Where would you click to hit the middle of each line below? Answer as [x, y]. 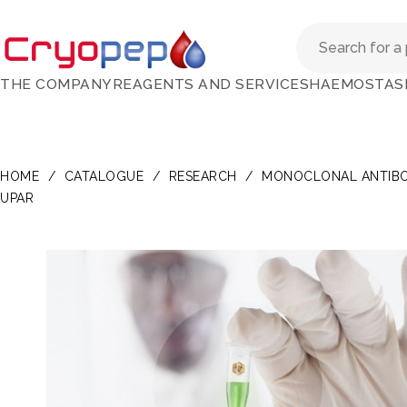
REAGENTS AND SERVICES [210, 84]
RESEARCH [203, 176]
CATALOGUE [104, 176]
